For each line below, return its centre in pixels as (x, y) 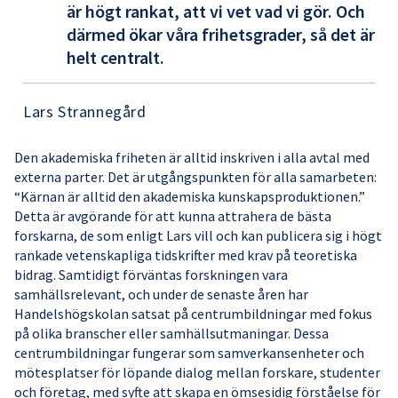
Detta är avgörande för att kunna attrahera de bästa (173, 215)
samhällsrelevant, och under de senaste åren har (161, 294)
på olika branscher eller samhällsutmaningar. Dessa (171, 333)
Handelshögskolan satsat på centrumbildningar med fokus (193, 313)
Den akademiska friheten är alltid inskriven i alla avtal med (192, 157)
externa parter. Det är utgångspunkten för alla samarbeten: (195, 176)
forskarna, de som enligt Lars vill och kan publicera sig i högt (198, 235)
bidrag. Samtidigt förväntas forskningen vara (151, 274)
